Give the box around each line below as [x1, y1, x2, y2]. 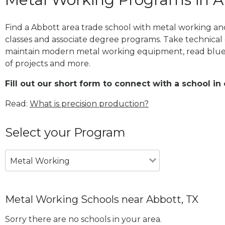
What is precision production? [30, 98, 149, 108]
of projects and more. [5, 58, 90, 68]
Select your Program [5, 125, 126, 140]
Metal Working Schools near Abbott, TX [5, 193, 198, 205]
